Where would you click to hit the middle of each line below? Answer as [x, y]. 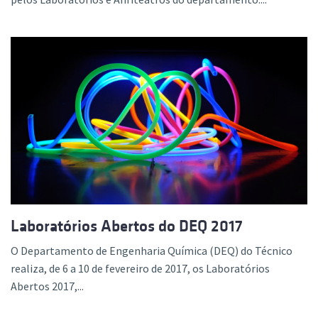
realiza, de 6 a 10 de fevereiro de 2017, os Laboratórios [140, 268]
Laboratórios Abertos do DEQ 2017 [127, 226]
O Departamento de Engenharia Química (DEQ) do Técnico [152, 250]
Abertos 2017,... [47, 286]
